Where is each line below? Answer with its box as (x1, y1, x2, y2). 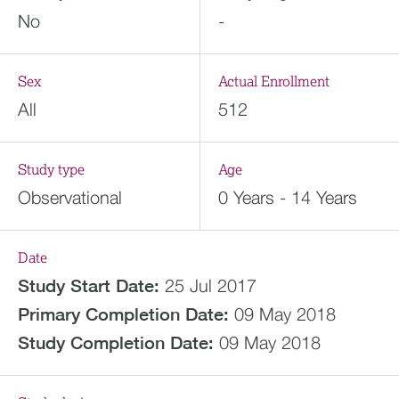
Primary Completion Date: (18, 304, 229, 324)
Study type (18, 163, 85, 177)
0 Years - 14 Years (217, 187, 357, 208)
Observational (18, 187, 122, 208)
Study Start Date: (18, 275, 159, 296)
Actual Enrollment (217, 75, 330, 89)
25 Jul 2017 (165, 275, 256, 296)
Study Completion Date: (18, 332, 214, 353)
